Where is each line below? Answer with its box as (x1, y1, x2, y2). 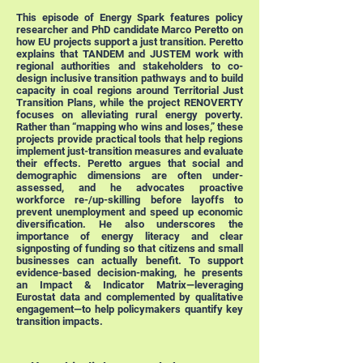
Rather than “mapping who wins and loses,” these (16, 121, 243, 133)
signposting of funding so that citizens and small (16, 242, 243, 254)
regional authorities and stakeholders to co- (16, 60, 243, 72)
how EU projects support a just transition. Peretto (16, 36, 243, 48)
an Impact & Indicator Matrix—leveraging (16, 279, 243, 291)
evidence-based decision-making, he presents (16, 267, 243, 279)
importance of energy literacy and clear (16, 230, 243, 242)
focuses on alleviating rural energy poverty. (16, 109, 243, 121)
